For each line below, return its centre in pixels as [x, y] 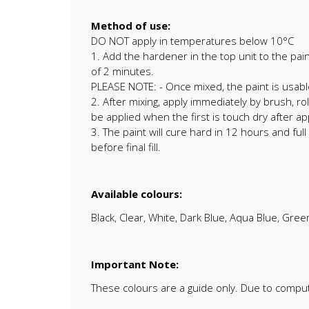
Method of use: [131, 26]
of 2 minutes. [122, 71]
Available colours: [137, 194]
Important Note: [135, 265]
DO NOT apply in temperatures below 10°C [192, 41]
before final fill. [126, 147]
